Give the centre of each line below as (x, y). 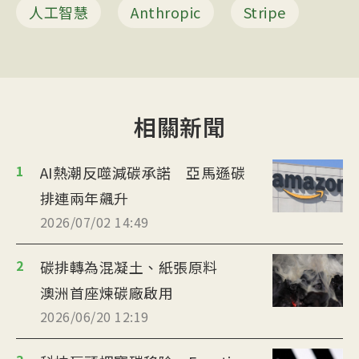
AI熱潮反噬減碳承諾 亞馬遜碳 (142, 173)
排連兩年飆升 (84, 198)
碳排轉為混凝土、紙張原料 (136, 267)
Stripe (264, 12)
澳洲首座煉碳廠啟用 (106, 293)
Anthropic (166, 12)
